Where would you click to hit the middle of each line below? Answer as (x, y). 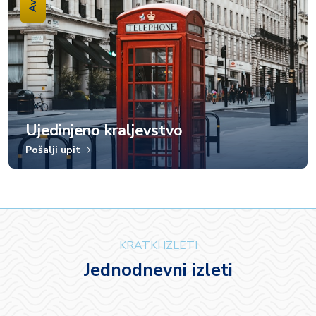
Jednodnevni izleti (158, 270)
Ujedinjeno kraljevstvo (104, 130)
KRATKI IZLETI (158, 245)
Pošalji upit (53, 150)
